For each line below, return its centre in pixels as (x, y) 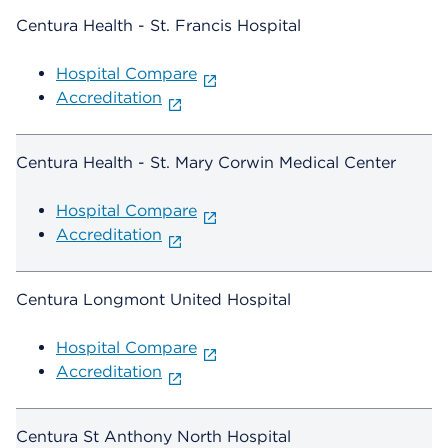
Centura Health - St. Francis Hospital (158, 26)
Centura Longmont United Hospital (153, 300)
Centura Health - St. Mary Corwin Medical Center (206, 163)
